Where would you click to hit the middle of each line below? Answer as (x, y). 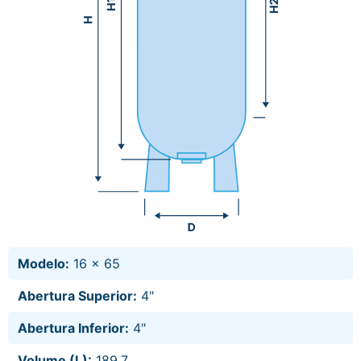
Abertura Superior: (77, 296)
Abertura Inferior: (73, 328)
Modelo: (44, 263)
